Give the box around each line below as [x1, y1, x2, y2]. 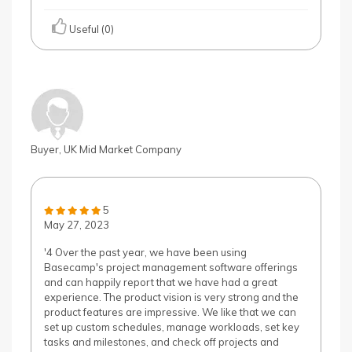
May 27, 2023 [44, 218, 109, 231]
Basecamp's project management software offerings [44, 261, 298, 273]
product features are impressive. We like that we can [44, 306, 296, 318]
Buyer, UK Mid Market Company [31, 143, 181, 156]
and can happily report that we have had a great [44, 276, 277, 288]
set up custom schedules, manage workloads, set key [44, 321, 299, 333]
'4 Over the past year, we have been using [44, 246, 247, 258]
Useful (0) [67, 23, 114, 35]
